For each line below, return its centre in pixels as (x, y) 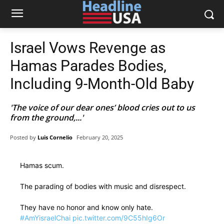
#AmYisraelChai (45, 218)
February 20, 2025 (100, 137)
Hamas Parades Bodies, (88, 66)
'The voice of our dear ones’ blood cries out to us (102, 107)
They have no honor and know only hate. (86, 207)
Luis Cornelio (55, 137)
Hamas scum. (42, 165)
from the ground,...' (47, 117)
